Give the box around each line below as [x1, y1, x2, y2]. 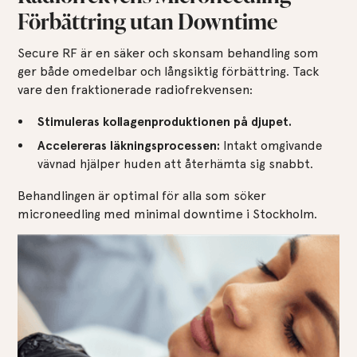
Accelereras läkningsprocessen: [37, 137, 220, 153]
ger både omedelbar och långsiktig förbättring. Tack [18, 63, 320, 79]
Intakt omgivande [219, 137, 323, 153]
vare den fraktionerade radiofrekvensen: [18, 81, 253, 97]
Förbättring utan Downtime [18, 2, 278, 36]
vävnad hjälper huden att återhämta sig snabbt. [37, 155, 313, 171]
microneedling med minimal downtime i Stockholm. [18, 206, 318, 222]
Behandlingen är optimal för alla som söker [18, 188, 267, 204]
